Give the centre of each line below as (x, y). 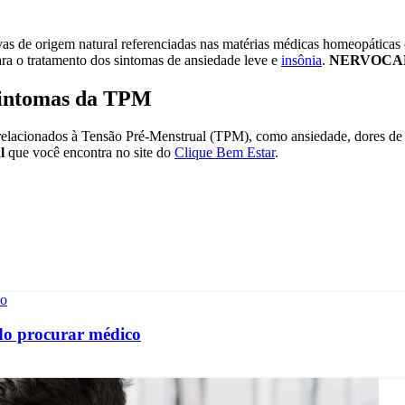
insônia (301, 60)
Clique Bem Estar (225, 153)
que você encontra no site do (91, 153)
